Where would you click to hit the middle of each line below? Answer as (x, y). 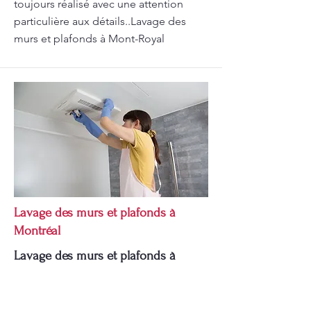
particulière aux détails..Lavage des (100, 21)
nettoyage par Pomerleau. (81, 292)
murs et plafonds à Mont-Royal (89, 39)
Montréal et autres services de (93, 274)
